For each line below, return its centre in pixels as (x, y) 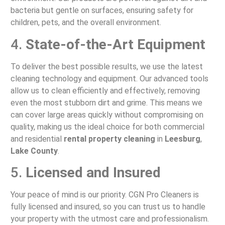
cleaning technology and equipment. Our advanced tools (109, 78)
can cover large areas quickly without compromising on (107, 115)
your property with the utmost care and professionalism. (109, 219)
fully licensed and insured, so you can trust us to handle (108, 207)
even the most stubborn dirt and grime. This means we (106, 102)
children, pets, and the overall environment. (86, 23)
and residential (37, 139)
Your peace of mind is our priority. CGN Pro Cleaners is (104, 195)
